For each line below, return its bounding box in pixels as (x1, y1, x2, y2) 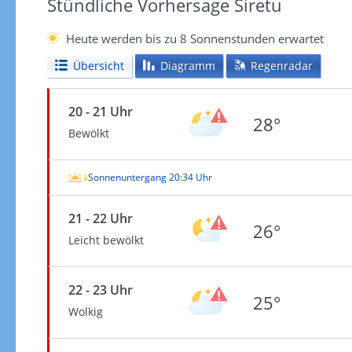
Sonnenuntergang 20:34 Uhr (87, 170, 212, 184)
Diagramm (159, 57, 215, 73)
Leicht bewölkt (68, 232, 144, 247)
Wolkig (68, 303, 103, 319)
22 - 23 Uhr (68, 280, 133, 299)
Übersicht (72, 57, 124, 73)
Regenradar (250, 57, 313, 73)
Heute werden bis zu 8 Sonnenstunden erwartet (65, 30, 324, 46)
